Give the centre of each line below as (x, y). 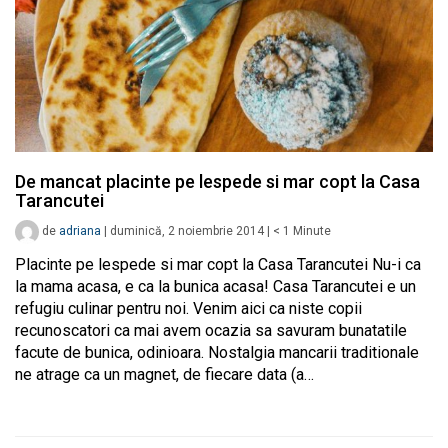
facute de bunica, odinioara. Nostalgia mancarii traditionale (217, 353)
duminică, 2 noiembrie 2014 (187, 231)
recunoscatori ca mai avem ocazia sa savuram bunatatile (211, 331)
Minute (312, 231)
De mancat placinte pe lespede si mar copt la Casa (217, 182)
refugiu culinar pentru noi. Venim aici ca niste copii (188, 309)
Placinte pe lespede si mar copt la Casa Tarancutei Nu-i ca (218, 265)
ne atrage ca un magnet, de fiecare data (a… (164, 375)
